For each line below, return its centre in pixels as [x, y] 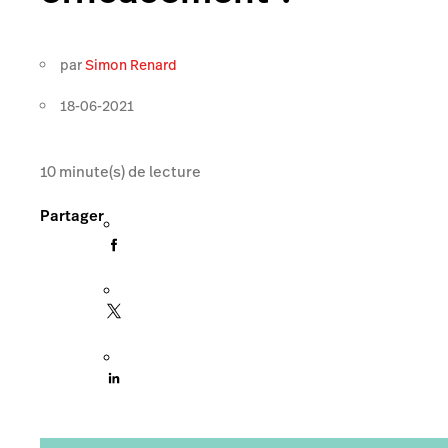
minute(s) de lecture [128, 171]
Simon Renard [131, 64]
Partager [72, 215]
